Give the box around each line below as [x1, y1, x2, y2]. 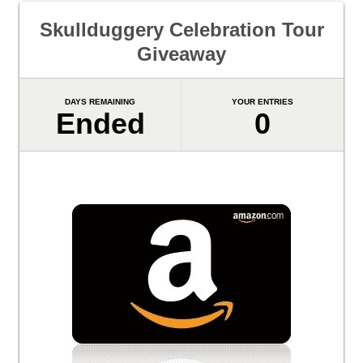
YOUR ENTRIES [231, 97, 293, 106]
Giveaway [137, 43, 226, 65]
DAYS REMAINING [65, 97, 136, 106]
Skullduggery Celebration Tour [39, 19, 324, 41]
